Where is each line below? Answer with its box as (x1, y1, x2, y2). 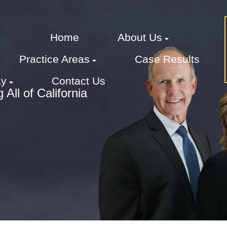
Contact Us (52, 75, 105, 87)
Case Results (134, 53, 200, 65)
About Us (117, 31, 162, 43)
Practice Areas (19, 53, 90, 65)
